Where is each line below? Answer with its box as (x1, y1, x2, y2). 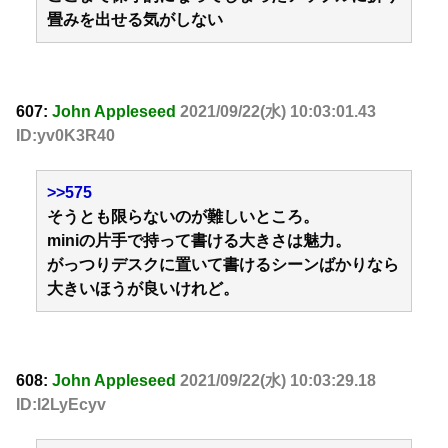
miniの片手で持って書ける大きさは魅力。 (47, 232, 351, 250)
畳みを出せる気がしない (47, 11, 223, 29)
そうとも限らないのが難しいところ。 (47, 208, 319, 226)
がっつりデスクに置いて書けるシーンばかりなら (47, 256, 399, 274)
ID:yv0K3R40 (16, 126, 115, 144)
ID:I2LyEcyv (16, 395, 106, 413)
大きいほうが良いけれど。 (47, 280, 239, 298)
